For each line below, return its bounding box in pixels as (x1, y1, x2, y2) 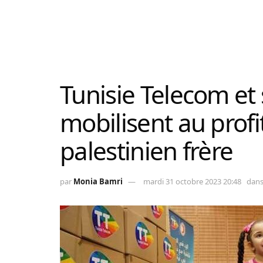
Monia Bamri (73, 176, 123, 187)
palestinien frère (60, 134, 233, 167)
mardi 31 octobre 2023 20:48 (143, 176, 241, 187)
